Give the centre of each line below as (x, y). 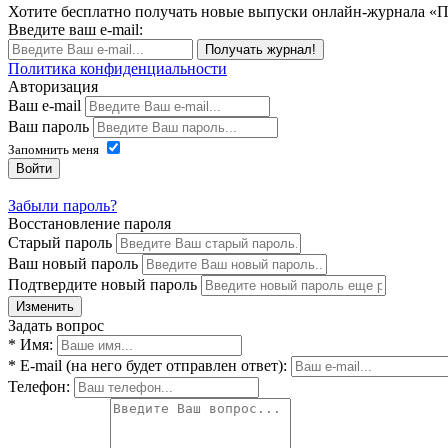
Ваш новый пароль (73, 263)
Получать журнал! (260, 49)
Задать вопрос (56, 325)
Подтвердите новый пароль (102, 284)
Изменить (45, 306)
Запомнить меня (53, 149)
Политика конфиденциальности (117, 68)
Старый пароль (60, 242)
